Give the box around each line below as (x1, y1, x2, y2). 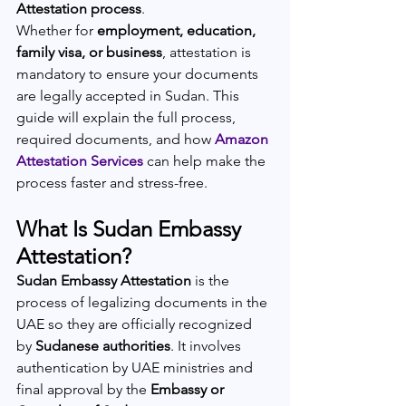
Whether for (16, 22, 97, 39)
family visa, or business (16, 43, 162, 61)
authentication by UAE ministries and (16, 359, 256, 376)
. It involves (170, 337, 245, 354)
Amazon (215, 130, 272, 148)
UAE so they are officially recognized (16, 315, 256, 333)
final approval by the (16, 381, 150, 398)
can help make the (143, 152, 269, 169)
